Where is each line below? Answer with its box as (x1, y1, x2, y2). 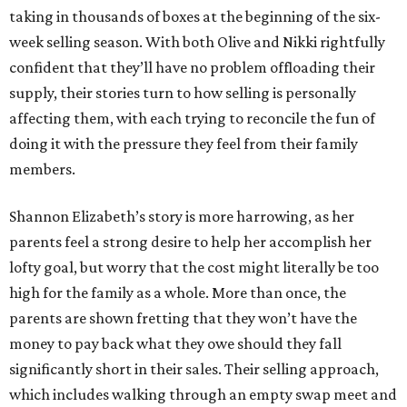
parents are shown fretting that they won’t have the (9, 309, 357, 328)
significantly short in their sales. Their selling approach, (9, 360, 379, 379)
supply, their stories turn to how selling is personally (9, 84, 356, 103)
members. (9, 160, 75, 179)
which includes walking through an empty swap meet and (9, 385, 397, 404)
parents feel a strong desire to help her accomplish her (9, 233, 372, 252)
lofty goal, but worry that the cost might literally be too (9, 258, 379, 277)
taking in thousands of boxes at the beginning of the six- (9, 7, 381, 26)
